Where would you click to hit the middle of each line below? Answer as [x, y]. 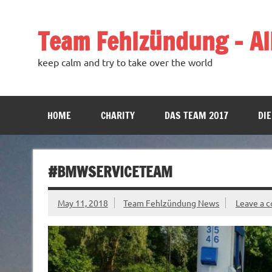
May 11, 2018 [83, 202]
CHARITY [117, 116]
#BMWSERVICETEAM [110, 172]
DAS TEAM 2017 [196, 116]
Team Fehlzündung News [172, 202]
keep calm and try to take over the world [125, 62]
